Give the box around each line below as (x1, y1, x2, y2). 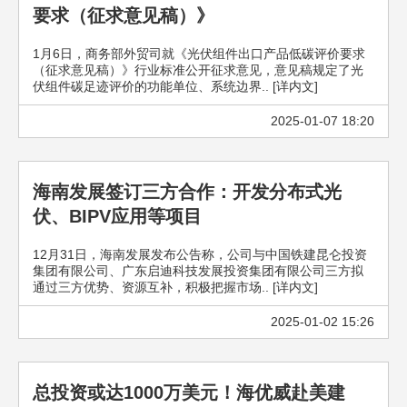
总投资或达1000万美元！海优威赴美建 (33, 382, 345, 402)
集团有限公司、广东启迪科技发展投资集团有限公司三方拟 (33, 263, 363, 278)
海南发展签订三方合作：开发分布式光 (33, 182, 342, 202)
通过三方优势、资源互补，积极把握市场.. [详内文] (33, 280, 318, 294)
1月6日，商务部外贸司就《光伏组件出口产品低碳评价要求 (33, 46, 365, 61)
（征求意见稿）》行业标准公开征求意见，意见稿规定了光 (33, 63, 363, 77)
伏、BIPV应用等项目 (33, 206, 202, 226)
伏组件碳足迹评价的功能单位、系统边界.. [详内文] (33, 79, 318, 94)
